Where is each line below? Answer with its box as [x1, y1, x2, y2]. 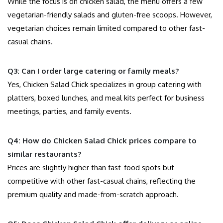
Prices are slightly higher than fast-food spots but [7, 163, 174, 173]
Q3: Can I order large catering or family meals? [7, 66, 179, 76]
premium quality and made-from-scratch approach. [7, 190, 179, 200]
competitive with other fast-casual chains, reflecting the [7, 176, 196, 186]
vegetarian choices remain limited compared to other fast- [7, 23, 205, 33]
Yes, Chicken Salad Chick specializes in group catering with [7, 80, 202, 90]
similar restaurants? [7, 149, 81, 159]
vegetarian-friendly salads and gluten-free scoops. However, [7, 10, 212, 20]
